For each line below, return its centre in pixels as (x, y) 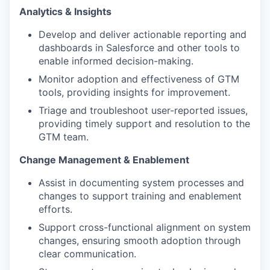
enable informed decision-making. (116, 61)
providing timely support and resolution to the (144, 124)
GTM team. (64, 137)
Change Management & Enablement (104, 160)
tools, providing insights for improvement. (134, 92)
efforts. (55, 209)
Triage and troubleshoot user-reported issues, (143, 110)
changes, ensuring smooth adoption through (140, 240)
